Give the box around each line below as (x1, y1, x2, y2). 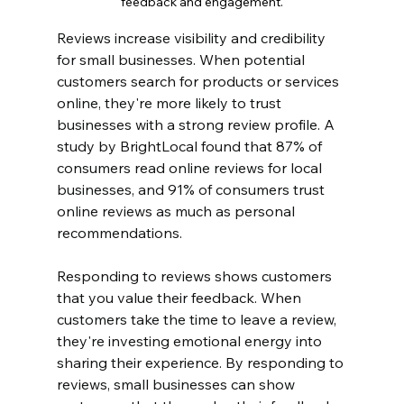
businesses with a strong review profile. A (56, 115, 338, 133)
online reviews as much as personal (56, 201, 298, 220)
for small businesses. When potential (56, 50, 308, 69)
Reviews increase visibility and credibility (56, 28, 329, 47)
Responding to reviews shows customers (56, 266, 335, 285)
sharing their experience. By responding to (56, 353, 347, 372)
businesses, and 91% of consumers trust (56, 179, 328, 198)
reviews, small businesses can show (56, 374, 298, 393)
